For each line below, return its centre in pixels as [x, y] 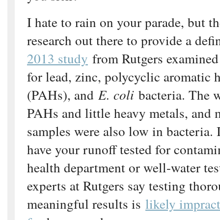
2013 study [57, 58]
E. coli [116, 94]
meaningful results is [86, 203]
